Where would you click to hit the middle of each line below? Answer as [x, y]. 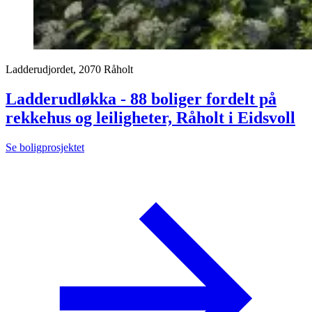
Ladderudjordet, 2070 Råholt [69, 70]
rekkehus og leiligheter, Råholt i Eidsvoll [150, 118]
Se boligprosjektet [45, 148]
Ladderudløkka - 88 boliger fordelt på [141, 99]
